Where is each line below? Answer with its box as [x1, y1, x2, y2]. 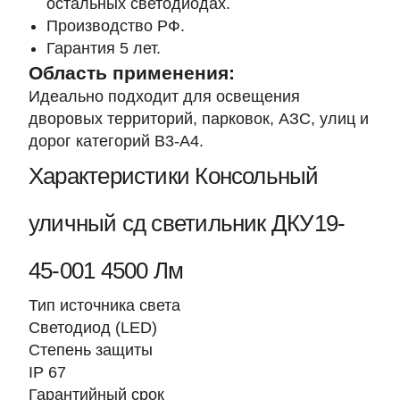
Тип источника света [29, 296, 180, 314]
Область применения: [29, 62, 235, 83]
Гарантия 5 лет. [46, 39, 161, 57]
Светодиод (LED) [29, 319, 157, 337]
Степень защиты [29, 341, 153, 359]
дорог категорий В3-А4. [29, 132, 204, 150]
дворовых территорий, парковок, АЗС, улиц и [29, 110, 369, 128]
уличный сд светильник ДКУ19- [29, 210, 346, 237]
